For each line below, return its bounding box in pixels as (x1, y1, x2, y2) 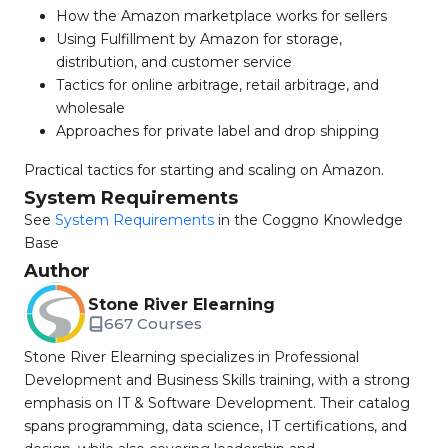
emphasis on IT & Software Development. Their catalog (24, 394, 410, 412)
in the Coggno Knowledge (214, 211, 403, 229)
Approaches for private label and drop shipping (56, 122, 379, 140)
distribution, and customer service (56, 53, 292, 71)
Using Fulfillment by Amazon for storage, (56, 30, 342, 48)
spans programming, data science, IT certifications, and (24, 417, 407, 435)
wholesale (56, 99, 125, 117)
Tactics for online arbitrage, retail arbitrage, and (56, 76, 379, 94)
